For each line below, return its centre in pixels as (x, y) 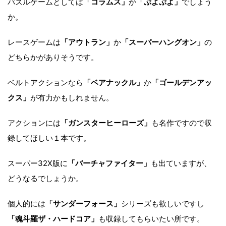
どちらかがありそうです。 (53, 57)
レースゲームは (34, 42)
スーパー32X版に (38, 163)
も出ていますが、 (181, 163)
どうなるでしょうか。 (45, 178)
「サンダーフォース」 (83, 203)
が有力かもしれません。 (72, 97)
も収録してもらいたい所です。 (151, 218)
